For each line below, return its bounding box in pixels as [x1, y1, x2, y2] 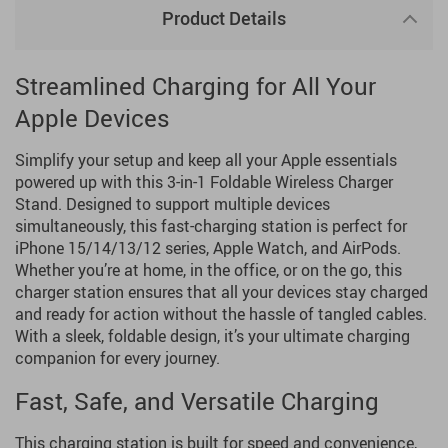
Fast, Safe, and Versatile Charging [15, 385, 379, 417]
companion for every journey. [15, 347, 220, 369]
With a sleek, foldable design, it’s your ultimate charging [15, 325, 410, 347]
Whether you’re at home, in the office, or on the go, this [15, 259, 402, 281]
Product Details [162, 6, 286, 30]
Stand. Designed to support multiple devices [15, 193, 330, 215]
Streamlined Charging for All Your [15, 70, 376, 102]
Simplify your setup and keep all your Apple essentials [15, 149, 397, 171]
